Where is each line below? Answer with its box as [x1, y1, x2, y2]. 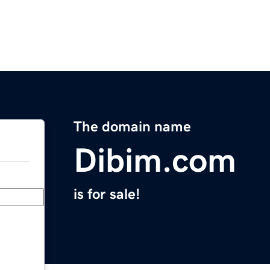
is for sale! [74, 187, 140, 202]
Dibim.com [74, 143, 236, 178]
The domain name [74, 119, 191, 134]
